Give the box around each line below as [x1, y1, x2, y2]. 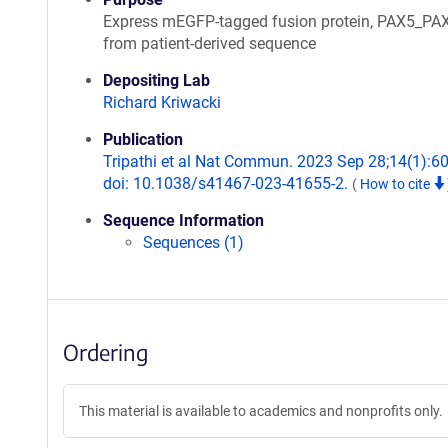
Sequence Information [103, 211, 264, 230]
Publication [103, 130, 183, 149]
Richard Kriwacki [103, 93, 221, 112]
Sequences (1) [143, 233, 244, 252]
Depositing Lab [103, 71, 210, 90]
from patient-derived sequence [103, 34, 316, 53]
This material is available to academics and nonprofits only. [79, 403, 443, 419]
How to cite [360, 176, 433, 192]
